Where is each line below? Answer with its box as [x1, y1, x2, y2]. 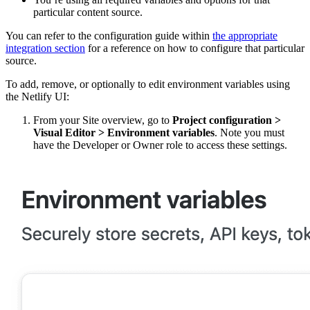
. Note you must [215, 127, 284, 139]
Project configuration [172, 114, 275, 127]
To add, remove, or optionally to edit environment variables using [6, 78, 290, 91]
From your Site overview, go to [33, 114, 172, 127]
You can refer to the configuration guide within [6, 30, 212, 42]
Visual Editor [33, 127, 98, 139]
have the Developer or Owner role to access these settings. [33, 139, 287, 152]
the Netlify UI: [6, 91, 69, 103]
